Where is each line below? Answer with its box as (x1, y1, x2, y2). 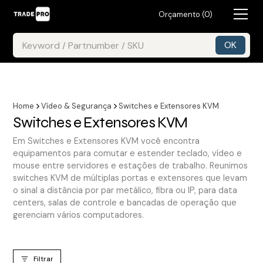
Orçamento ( (158, 9, 204, 19)
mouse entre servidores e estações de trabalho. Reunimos (13, 160, 248, 171)
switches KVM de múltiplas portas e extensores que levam (13, 173, 248, 183)
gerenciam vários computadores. (13, 210, 144, 220)
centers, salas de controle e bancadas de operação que (13, 197, 237, 208)
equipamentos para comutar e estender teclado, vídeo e (13, 148, 242, 159)
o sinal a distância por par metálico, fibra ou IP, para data (13, 185, 238, 195)
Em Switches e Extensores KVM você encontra (13, 136, 200, 146)
